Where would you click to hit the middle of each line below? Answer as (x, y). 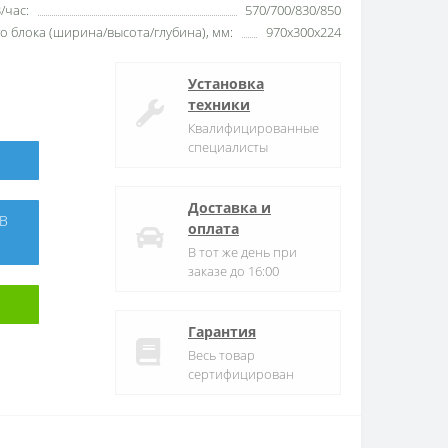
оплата (213, 228)
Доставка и (229, 207)
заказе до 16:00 (233, 270)
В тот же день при (242, 251)
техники (219, 104)
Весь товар (221, 354)
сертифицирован (241, 373)
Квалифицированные (253, 127)
